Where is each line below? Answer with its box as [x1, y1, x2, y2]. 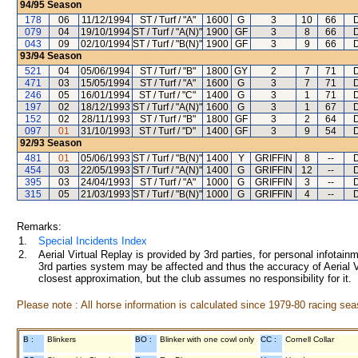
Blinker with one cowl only [160, 335, 254, 344]
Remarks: [17, 221, 62, 233]
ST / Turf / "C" [139, 89, 196, 101]
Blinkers [47, 335, 76, 344]
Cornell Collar [285, 335, 334, 344]
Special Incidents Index [38, 235, 147, 247]
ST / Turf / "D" [139, 125, 196, 137]
